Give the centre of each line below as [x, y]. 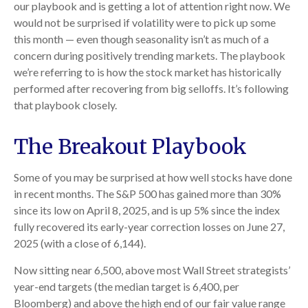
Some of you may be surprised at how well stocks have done [153, 177]
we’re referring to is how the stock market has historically [147, 72]
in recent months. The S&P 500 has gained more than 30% [147, 194]
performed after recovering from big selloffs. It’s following [151, 88]
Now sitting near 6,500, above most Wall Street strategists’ [152, 270]
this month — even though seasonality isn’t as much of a [141, 39]
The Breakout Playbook [130, 146]
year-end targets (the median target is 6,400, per [126, 286]
